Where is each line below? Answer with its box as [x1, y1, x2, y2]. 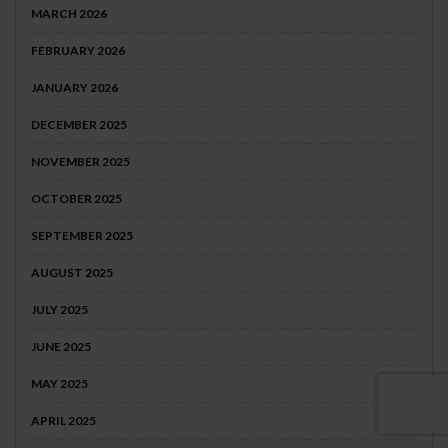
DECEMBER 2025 [31, 117, 127, 133]
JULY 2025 [31, 302, 88, 318]
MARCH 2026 [31, 6, 107, 22]
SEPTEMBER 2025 [31, 228, 133, 244]
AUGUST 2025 [31, 265, 113, 281]
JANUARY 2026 [31, 80, 118, 96]
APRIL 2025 [31, 413, 96, 429]
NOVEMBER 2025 [31, 154, 130, 170]
